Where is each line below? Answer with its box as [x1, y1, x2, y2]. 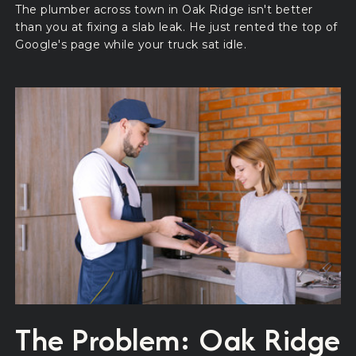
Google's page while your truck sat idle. [15, 37, 247, 52]
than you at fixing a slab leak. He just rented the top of [15, 20, 338, 34]
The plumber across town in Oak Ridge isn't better [15, 2, 313, 17]
